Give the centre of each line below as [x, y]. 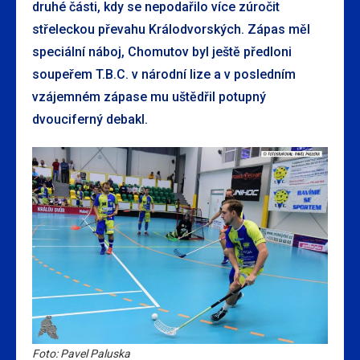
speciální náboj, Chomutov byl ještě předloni [162, 52]
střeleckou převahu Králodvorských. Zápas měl [171, 29]
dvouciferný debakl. [90, 119]
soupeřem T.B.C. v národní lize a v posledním [164, 74]
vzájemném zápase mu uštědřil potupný [149, 97]
